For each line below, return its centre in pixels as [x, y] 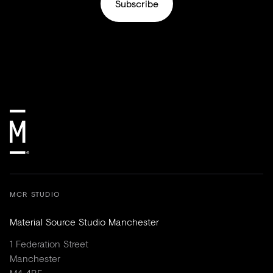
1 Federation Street [49, 244]
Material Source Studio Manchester [84, 222]
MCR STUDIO [35, 194]
